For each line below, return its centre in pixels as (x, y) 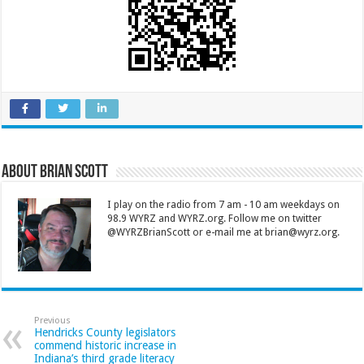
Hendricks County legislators (105, 332)
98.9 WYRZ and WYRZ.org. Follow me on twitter (215, 218)
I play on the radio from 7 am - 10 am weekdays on (224, 204)
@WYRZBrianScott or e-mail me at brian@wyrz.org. (224, 232)
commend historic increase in (106, 345)
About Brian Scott (55, 172)
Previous (53, 320)
